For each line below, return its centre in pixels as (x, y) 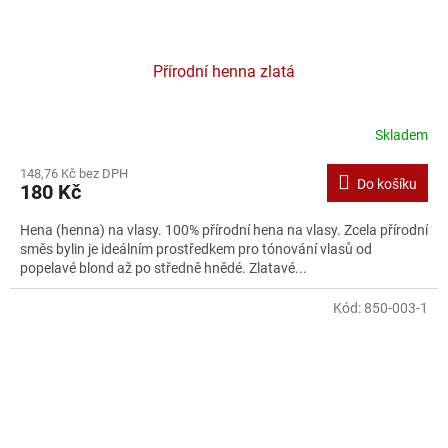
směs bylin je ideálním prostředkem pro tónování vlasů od (196, 249)
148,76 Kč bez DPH (74, 174)
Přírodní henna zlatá (224, 72)
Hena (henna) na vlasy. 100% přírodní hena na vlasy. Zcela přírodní (224, 230)
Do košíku (387, 184)
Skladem (401, 134)
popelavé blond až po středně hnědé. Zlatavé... (163, 268)
